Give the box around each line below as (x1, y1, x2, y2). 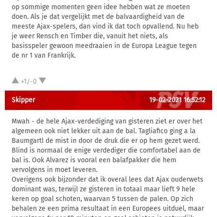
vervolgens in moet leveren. (12, 166, 97, 174)
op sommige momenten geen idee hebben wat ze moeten (12, 3, 190, 11)
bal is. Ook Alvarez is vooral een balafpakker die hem (12, 156, 176, 164)
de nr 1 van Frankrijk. (12, 51, 76, 60)
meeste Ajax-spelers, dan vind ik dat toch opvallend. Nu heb (12, 22, 199, 31)
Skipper (12, 96, 35, 104)
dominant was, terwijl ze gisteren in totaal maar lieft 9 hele (12, 185, 195, 193)
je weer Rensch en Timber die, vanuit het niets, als (12, 32, 168, 40)
